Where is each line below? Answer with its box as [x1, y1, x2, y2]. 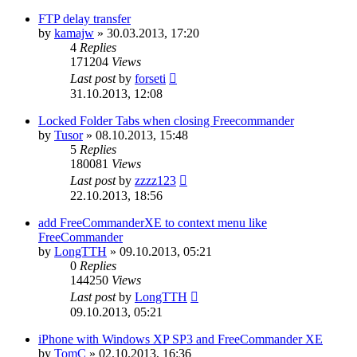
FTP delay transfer [38, 11, 131, 25]
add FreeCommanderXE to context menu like [38, 215, 267, 229]
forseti [135, 71, 166, 85]
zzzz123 [135, 173, 176, 187]
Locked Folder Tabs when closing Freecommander [38, 113, 294, 127]
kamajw [54, 25, 94, 40]
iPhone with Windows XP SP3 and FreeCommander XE [38, 331, 323, 346]
